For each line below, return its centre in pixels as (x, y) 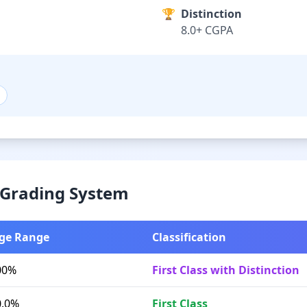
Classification (189, 237)
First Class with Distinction (226, 270)
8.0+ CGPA (207, 30)
